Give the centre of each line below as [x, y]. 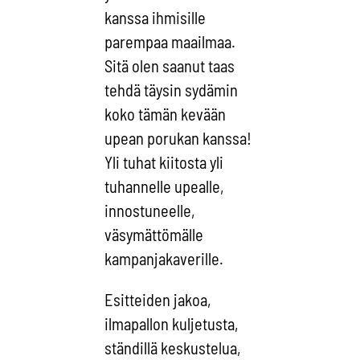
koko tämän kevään [166, 115]
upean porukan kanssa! [178, 139]
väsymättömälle [154, 235]
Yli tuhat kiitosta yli [164, 163]
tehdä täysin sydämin [172, 90]
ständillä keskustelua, [173, 348]
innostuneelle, [150, 211]
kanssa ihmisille [155, 18]
